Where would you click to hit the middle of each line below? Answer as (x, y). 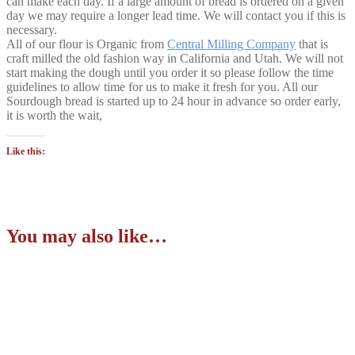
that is (312, 44)
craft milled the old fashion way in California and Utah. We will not (175, 58)
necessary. (32, 29)
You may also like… (87, 236)
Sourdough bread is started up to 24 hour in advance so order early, (174, 101)
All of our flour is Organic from (87, 44)
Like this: (26, 151)
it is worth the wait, (54, 115)
